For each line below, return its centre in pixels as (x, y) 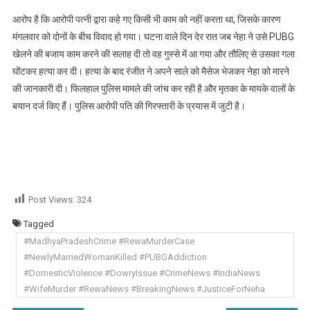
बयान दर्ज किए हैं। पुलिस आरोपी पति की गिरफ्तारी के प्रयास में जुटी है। (129, 106)
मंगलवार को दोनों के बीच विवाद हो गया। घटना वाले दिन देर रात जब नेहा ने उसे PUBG (153, 36)
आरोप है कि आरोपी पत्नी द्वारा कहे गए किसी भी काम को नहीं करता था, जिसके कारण (146, 19)
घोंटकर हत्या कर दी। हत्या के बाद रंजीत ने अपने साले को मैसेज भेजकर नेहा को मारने (151, 71)
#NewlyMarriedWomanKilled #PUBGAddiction (115, 257)
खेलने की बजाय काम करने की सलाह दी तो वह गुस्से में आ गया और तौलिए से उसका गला (153, 54)
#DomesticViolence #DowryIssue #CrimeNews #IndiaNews (142, 273)
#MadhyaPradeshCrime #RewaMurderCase (109, 241)
